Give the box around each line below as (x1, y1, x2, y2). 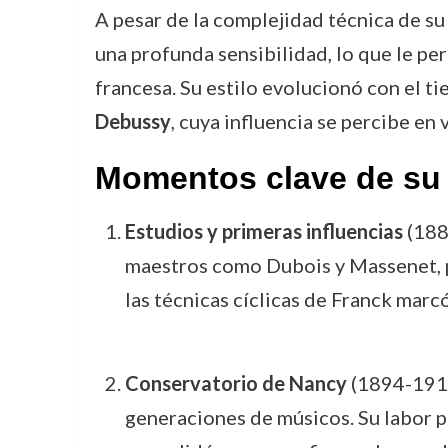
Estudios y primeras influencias (124, 219, 403, 243)
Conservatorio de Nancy (124, 371, 347, 395)
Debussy (94, 109, 171, 133)
